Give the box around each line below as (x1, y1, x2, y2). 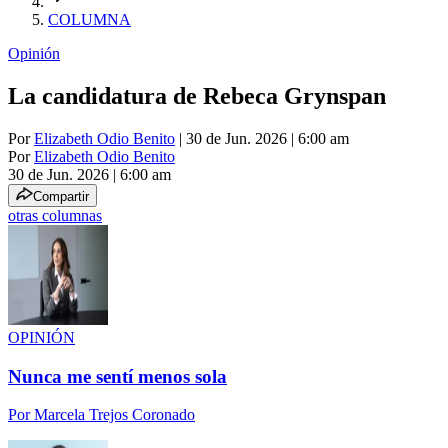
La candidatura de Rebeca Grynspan (8, 82, 386, 109)
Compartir (33, 188, 89, 204)
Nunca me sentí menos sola (8, 365, 227, 387)
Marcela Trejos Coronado (34, 406, 195, 424)
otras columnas (8, 206, 102, 224)
